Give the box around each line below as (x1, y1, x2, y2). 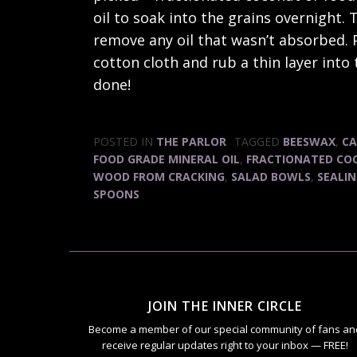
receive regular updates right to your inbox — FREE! (101, 338, 348, 352)
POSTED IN (93, 134, 156, 149)
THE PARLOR (156, 134, 226, 149)
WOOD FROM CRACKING (93, 169, 225, 184)
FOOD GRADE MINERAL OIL (93, 151, 240, 167)
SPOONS (93, 186, 139, 202)
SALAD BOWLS (231, 169, 311, 184)
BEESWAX (283, 134, 335, 149)
